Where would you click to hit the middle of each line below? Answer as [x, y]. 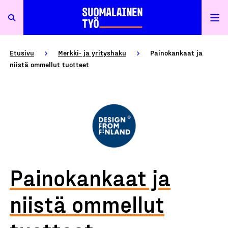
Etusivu [22, 53]
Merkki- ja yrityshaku [92, 53]
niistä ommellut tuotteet [49, 64]
